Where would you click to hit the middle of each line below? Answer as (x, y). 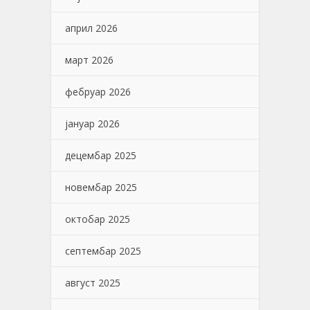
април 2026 (91, 28)
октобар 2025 (98, 219)
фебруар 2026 (98, 91)
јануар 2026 (92, 123)
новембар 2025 (101, 187)
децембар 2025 (101, 155)
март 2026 (89, 60)
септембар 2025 (103, 250)
